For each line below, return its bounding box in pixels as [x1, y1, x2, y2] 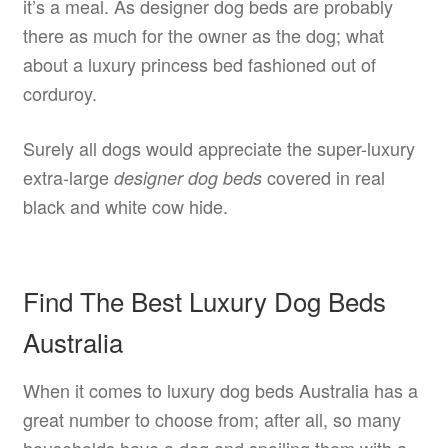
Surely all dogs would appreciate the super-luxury [22, 134, 415, 161]
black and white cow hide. [22, 192, 228, 219]
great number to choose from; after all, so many [22, 405, 401, 432]
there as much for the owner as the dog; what [22, 22, 384, 49]
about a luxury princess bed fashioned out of [22, 51, 376, 78]
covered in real [261, 163, 385, 190]
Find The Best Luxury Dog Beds [22, 281, 386, 319]
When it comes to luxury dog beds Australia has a [22, 376, 418, 403]
